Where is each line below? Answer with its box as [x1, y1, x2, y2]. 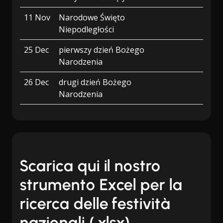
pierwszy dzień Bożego [59, 44, 144, 55]
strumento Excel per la [20, 175, 183, 194]
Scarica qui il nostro [20, 156, 161, 175]
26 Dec [24, 77, 49, 88]
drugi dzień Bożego [59, 77, 131, 88]
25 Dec [24, 44, 49, 55]
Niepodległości [59, 24, 114, 35]
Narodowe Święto [59, 12, 125, 23]
